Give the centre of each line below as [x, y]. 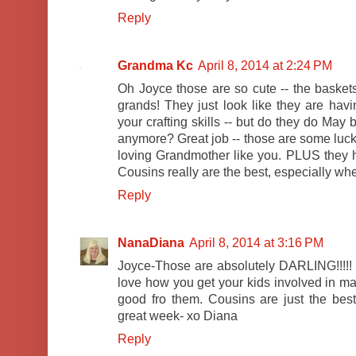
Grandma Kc [155, 66]
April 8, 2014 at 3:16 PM [256, 243]
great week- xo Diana [178, 316]
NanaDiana [151, 243]
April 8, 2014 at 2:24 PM [265, 66]
